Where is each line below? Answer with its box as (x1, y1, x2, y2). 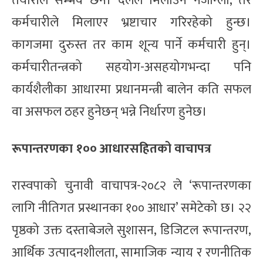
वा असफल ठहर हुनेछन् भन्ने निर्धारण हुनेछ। (12, 100, 207, 123)
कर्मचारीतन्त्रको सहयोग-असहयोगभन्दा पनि (12, 56, 251, 78)
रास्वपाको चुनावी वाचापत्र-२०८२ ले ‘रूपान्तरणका (12, 174, 251, 197)
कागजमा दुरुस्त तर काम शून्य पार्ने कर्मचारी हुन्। (12, 33, 251, 56)
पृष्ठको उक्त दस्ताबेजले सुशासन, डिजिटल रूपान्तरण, (12, 219, 251, 241)
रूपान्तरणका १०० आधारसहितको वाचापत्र (12, 137, 211, 160)
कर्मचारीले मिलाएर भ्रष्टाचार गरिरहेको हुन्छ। (12, 11, 251, 33)
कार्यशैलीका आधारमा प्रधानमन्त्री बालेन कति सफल (12, 78, 251, 100)
